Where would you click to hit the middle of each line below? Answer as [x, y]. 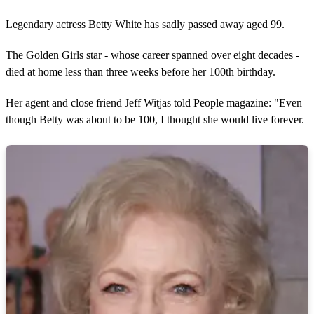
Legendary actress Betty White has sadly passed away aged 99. [145, 24]
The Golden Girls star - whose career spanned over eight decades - [152, 55]
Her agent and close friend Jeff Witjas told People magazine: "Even [154, 102]
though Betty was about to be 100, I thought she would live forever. [155, 119]
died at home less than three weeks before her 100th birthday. [141, 71]
